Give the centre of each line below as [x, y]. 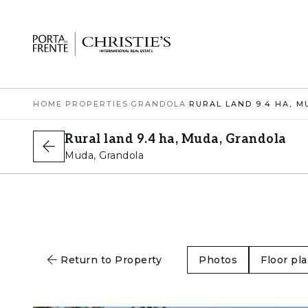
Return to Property [111, 260]
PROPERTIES [97, 104]
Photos [218, 260]
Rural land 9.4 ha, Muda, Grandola [176, 139]
